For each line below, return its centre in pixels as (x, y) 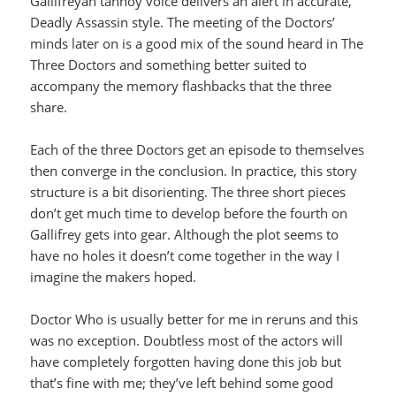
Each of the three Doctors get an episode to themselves (198, 150)
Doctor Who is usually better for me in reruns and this (194, 320)
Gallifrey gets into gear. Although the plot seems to (185, 235)
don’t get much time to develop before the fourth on (189, 213)
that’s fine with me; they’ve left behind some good (182, 383)
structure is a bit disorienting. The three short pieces (188, 192)
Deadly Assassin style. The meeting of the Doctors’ (183, 23)
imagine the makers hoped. (114, 277)
